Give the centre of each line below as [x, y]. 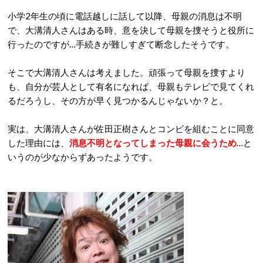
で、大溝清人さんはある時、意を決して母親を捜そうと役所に [131, 30]
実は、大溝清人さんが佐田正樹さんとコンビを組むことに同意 [131, 129]
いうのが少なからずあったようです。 [82, 157]
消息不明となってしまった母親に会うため [153, 143]
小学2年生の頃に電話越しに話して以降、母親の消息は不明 [125, 16]
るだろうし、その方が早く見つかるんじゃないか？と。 [118, 100]
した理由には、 [38, 143]
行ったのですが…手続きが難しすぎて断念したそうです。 [121, 44]
